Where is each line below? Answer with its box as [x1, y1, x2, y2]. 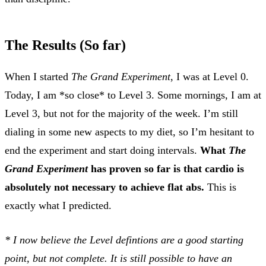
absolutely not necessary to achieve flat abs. [5, 180, 204, 193]
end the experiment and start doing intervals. [5, 144, 200, 156]
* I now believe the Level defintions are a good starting [5, 233, 243, 246]
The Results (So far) [5, 37, 126, 53]
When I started [5, 70, 71, 83]
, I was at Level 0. [170, 70, 249, 83]
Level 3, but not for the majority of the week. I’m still [5, 107, 238, 119]
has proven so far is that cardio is [88, 162, 244, 175]
